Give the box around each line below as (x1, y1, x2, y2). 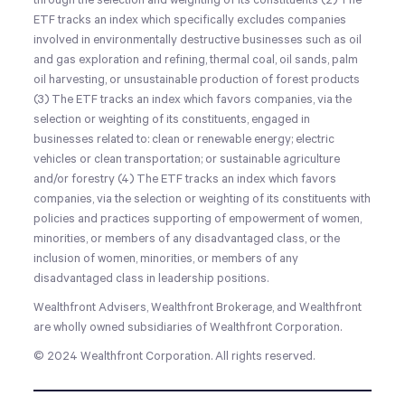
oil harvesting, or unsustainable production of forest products (33, 72, 361, 87)
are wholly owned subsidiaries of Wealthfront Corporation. (33, 320, 343, 334)
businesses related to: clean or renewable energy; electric (33, 132, 335, 146)
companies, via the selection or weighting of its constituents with (33, 192, 372, 206)
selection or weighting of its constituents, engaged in (33, 112, 311, 127)
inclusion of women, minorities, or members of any (33, 251, 299, 266)
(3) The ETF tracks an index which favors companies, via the (33, 92, 353, 107)
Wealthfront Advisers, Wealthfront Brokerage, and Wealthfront (33, 300, 363, 315)
